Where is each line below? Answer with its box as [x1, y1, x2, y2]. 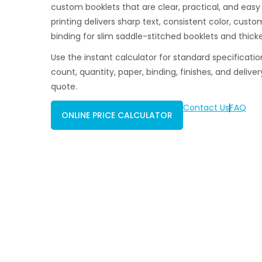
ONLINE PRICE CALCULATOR [61, 109, 173, 122]
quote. [51, 80, 77, 92]
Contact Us [183, 102, 229, 114]
